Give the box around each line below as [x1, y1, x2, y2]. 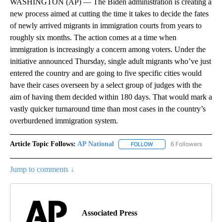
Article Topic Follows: [10, 140, 76, 148]
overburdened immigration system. [10, 116, 118, 125]
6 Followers [170, 140, 202, 148]
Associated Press [82, 209, 137, 218]
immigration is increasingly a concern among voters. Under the [10, 45, 206, 54]
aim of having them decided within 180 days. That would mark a [10, 92, 212, 101]
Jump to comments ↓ [10, 165, 74, 174]
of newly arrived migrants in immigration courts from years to [10, 21, 202, 30]
